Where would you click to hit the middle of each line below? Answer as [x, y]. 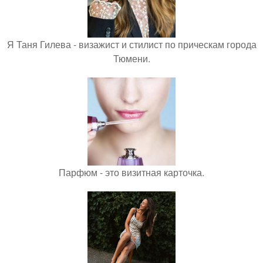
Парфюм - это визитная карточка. [131, 172]
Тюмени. [131, 58]
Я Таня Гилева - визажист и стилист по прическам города [131, 44]
